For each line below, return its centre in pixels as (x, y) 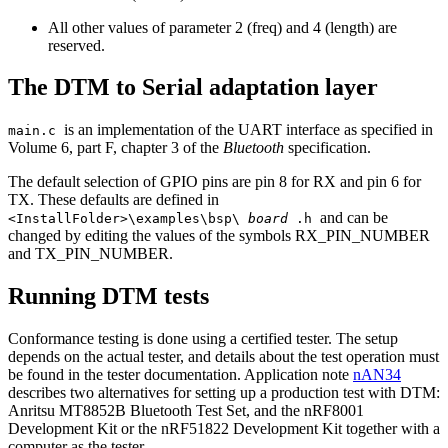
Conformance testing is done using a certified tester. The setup (203, 339)
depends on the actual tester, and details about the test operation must (223, 357)
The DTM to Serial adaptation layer (193, 87)
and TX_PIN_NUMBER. (90, 254)
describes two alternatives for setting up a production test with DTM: (224, 393)
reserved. (76, 45)
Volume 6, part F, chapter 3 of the (115, 148)
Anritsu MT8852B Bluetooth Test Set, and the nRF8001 (186, 411)
